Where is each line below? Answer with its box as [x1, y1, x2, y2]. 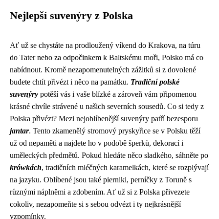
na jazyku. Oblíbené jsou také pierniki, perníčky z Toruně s [10, 175, 192, 184]
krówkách [10, 163, 42, 172]
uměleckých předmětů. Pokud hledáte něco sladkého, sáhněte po [10, 151, 208, 159]
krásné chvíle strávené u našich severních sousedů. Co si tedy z [10, 102, 204, 110]
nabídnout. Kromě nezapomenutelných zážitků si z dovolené [10, 65, 196, 74]
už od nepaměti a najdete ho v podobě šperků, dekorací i [10, 138, 183, 147]
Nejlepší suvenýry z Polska [10, 9, 133, 22]
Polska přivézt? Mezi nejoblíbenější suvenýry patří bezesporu [10, 114, 198, 123]
